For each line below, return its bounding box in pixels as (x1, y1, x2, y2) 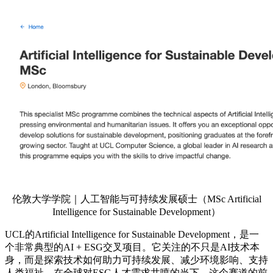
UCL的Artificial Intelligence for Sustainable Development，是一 (5, 229, 259, 239)
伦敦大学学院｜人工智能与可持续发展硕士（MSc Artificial (12, 193, 261, 204)
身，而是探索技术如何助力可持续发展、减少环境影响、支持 (5, 254, 268, 265)
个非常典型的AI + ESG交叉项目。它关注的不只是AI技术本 (5, 241, 260, 252)
